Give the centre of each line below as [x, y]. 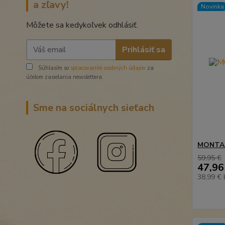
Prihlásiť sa [143, 49]
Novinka [212, 7]
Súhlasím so [53, 68]
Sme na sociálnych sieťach [94, 108]
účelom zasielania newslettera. [65, 77]
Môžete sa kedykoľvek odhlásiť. [83, 25]
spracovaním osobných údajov [108, 68]
